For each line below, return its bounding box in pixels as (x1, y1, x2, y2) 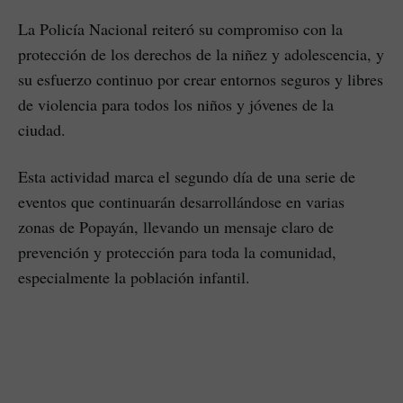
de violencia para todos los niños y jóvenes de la (18, 94, 334, 115)
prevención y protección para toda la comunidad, (18, 241, 336, 263)
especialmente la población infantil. (18, 266, 250, 288)
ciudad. (18, 119, 66, 140)
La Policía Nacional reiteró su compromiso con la (18, 18, 343, 40)
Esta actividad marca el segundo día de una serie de (18, 166, 355, 187)
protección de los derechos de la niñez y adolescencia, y (18, 43, 384, 65)
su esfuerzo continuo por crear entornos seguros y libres (18, 68, 383, 90)
